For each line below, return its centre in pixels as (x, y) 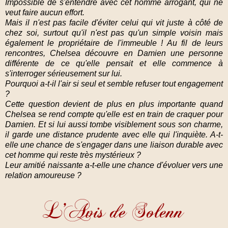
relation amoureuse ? (43, 175)
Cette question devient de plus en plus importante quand (114, 104)
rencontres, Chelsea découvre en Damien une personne (114, 53)
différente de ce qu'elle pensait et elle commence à (114, 63)
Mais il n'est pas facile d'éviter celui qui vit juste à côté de (114, 22)
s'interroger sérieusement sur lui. (65, 73)
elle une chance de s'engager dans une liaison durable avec (114, 145)
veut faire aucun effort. (46, 12)
